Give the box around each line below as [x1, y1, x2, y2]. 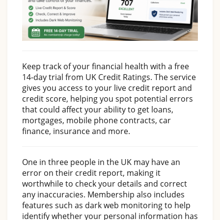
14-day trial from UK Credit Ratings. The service [22, 71, 196, 82]
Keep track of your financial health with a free [22, 60, 189, 72]
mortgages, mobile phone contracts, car [22, 114, 171, 126]
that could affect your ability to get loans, [22, 104, 173, 115]
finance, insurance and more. [22, 125, 130, 137]
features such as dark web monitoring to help [22, 199, 191, 211]
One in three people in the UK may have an [22, 156, 180, 167]
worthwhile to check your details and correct [22, 178, 187, 189]
